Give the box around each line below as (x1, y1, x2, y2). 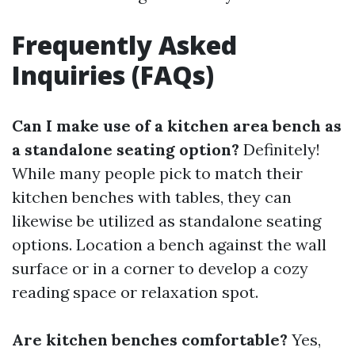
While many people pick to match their (12, 163, 303, 184)
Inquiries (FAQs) (12, 58, 214, 93)
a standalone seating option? (12, 139, 239, 160)
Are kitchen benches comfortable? (12, 330, 288, 350)
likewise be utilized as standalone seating (12, 211, 321, 231)
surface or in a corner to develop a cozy (12, 258, 308, 279)
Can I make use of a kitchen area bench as (12, 116, 342, 136)
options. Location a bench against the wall (12, 235, 326, 255)
